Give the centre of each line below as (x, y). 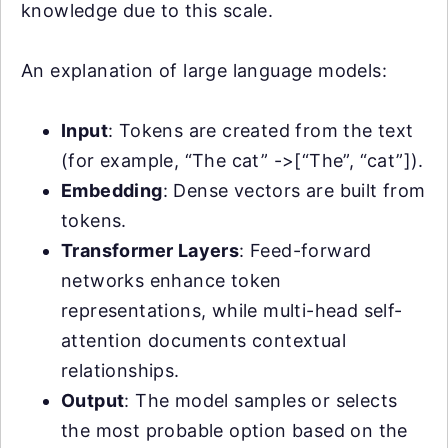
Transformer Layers (150, 251)
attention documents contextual (203, 341)
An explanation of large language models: (204, 71)
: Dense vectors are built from (294, 191)
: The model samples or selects (261, 401)
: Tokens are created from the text (261, 131)
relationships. (120, 371)
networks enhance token (171, 281)
